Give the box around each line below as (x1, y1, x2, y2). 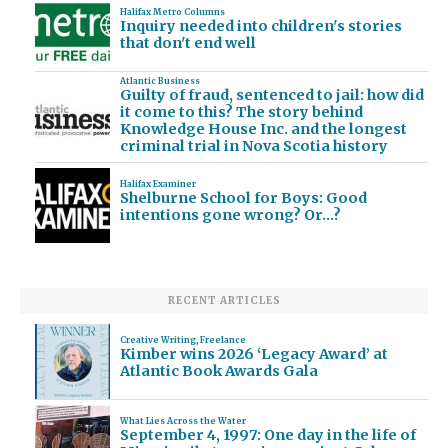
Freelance (199, 334, 246, 345)
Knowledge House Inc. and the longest (119, 119, 407, 138)
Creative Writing (119, 334, 196, 345)
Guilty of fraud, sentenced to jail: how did (119, 85, 424, 104)
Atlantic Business (119, 75, 200, 86)
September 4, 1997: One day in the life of (119, 425, 416, 444)
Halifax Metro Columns (119, 6, 225, 17)
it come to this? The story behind (119, 102, 363, 121)
